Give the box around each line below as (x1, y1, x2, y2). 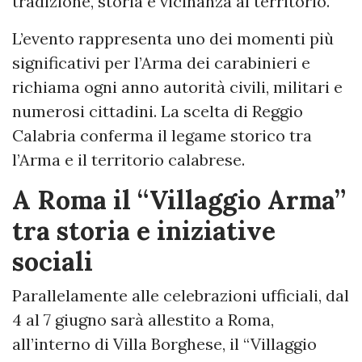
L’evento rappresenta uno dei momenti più (12, 27, 334, 48)
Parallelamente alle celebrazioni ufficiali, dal (12, 284, 349, 305)
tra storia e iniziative (12, 213, 276, 247)
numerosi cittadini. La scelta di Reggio (12, 100, 303, 121)
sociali (12, 244, 93, 278)
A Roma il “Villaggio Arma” (12, 183, 346, 217)
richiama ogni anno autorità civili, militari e (12, 76, 343, 97)
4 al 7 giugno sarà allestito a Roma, (12, 309, 274, 330)
